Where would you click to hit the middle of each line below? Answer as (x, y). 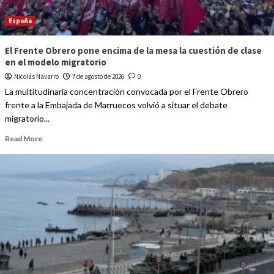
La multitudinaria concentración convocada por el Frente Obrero (126, 92)
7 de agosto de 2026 (98, 77)
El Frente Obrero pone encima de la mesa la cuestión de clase (133, 51)
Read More (23, 139)
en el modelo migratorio (55, 62)
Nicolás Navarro (36, 77)
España (20, 21)
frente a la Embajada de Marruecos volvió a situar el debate (116, 105)
